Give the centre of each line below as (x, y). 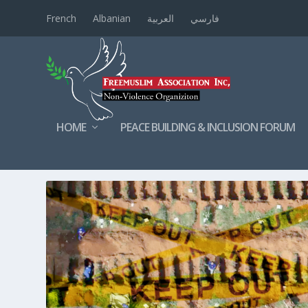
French (62, 18)
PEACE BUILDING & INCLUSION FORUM (208, 127)
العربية (161, 18)
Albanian (112, 18)
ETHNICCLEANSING (179, 161)
